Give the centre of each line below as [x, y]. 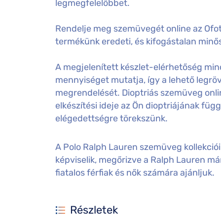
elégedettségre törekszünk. [111, 118]
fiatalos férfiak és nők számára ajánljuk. [135, 173]
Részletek [94, 210]
